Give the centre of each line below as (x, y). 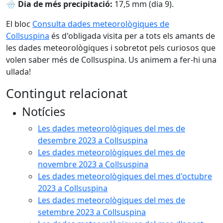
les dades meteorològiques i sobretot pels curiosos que (111, 48)
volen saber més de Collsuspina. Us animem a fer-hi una (111, 60)
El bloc (19, 24)
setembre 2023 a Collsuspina (92, 212)
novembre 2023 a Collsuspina (93, 164)
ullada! (18, 72)
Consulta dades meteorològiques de (101, 24)
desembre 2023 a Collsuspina (93, 140)
